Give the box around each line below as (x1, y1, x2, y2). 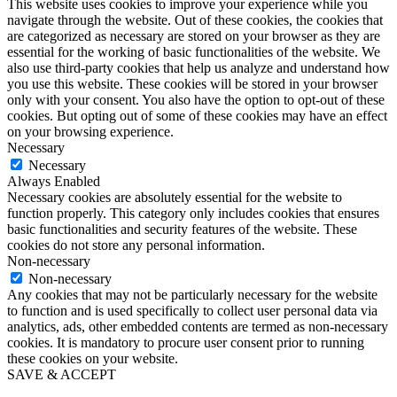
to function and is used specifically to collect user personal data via (7, 302, 378, 318)
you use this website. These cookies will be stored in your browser (7, 75, 378, 91)
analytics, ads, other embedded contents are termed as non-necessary (7, 318, 388, 334)
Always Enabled (7, 173, 100, 189)
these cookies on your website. (7, 350, 178, 366)
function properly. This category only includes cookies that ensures (7, 205, 379, 221)
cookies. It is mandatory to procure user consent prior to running (7, 334, 364, 350)
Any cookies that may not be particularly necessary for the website (7, 286, 378, 302)
